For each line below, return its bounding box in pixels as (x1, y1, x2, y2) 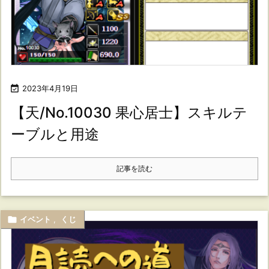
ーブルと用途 (11, 125, 99, 143)
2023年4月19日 (22, 83, 78, 93)
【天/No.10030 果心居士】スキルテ (11, 103, 247, 121)
